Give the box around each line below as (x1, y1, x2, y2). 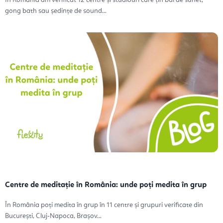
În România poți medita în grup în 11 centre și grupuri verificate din (5, 202, 203, 209)
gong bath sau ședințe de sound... (5, 7, 107, 15)
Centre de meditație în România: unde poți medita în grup (5, 181, 207, 190)
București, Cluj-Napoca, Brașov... (5, 213, 102, 220)
